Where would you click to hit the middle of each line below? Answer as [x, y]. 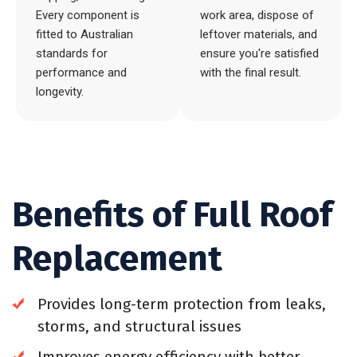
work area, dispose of [257, 15]
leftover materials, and [258, 34]
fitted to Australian [84, 34]
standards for [72, 53]
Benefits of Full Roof [172, 215]
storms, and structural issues [139, 326]
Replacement [117, 259]
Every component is [88, 15]
